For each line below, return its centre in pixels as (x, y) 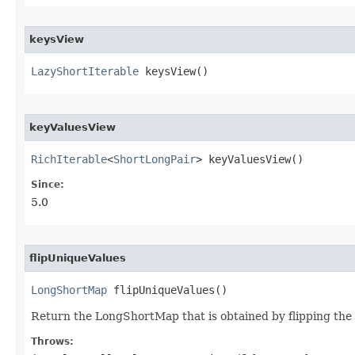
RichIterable (69, 159)
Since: (48, 185)
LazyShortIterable (85, 71)
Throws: (52, 342)
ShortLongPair (155, 159)
